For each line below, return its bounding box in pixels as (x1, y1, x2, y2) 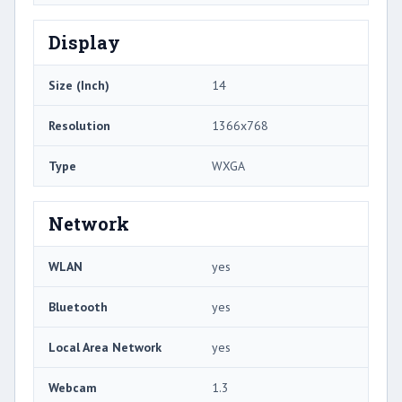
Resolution (48, 118, 110, 135)
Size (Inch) (48, 77, 109, 94)
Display (48, 31, 120, 55)
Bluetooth (48, 299, 108, 316)
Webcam (48, 380, 97, 397)
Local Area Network (48, 339, 162, 356)
